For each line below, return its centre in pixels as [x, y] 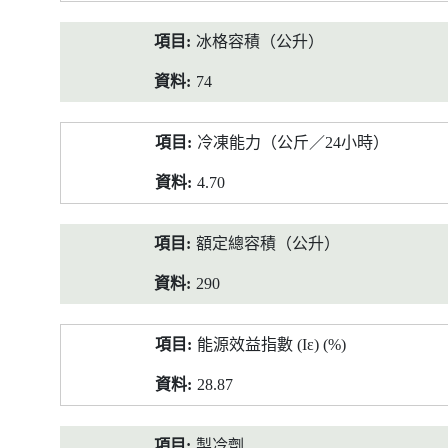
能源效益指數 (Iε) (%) [271, 344]
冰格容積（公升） [260, 41]
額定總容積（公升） [268, 243]
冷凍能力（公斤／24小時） [293, 142]
